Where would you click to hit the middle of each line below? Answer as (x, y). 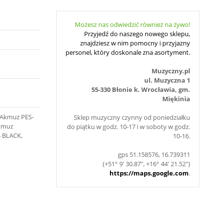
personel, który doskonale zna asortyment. (128, 52)
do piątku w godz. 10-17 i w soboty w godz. (129, 127)
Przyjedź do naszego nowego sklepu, (137, 34)
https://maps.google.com (149, 173)
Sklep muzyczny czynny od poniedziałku (132, 117)
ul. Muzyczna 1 (167, 80)
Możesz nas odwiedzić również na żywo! (132, 24)
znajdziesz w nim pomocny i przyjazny (135, 43)
